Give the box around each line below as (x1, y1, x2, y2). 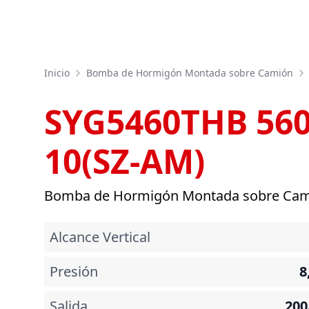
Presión (50, 262, 98, 281)
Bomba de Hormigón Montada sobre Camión (86, 66, 293, 79)
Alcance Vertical (50, 228, 150, 246)
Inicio (44, 66, 70, 79)
